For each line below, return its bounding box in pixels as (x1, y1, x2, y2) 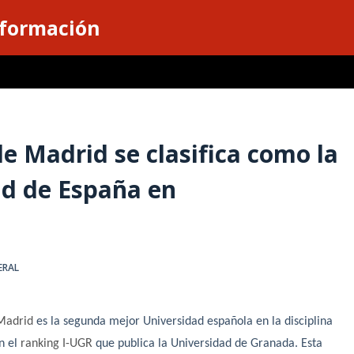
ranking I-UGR (21, 337, 93, 351)
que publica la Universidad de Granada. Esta (92, 337, 323, 351)
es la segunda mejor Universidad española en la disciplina (33, 315, 333, 329)
